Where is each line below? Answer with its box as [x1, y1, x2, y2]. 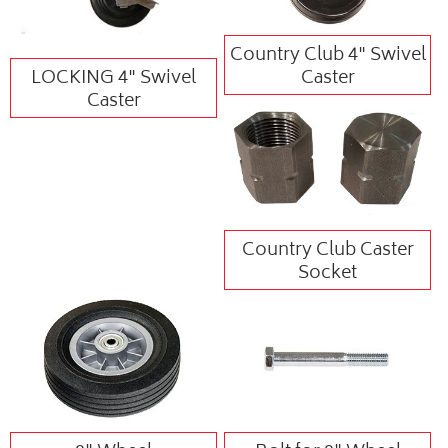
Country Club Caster [241, 235, 414, 268]
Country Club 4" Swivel [229, 39, 426, 72]
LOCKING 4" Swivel [31, 62, 197, 95]
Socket [298, 258, 358, 291]
